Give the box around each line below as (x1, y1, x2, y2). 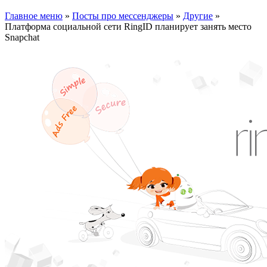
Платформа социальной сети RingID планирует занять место (5, 21, 252, 32)
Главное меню (5, 10, 63, 21)
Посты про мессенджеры (72, 10, 173, 21)
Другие (183, 10, 213, 21)
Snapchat (5, 32, 39, 42)
